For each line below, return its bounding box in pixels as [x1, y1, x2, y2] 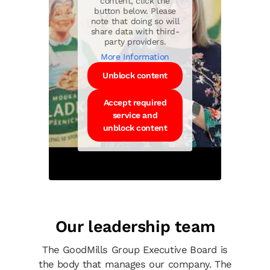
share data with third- [90, 26, 180, 36]
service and [112, 110, 158, 120]
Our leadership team [55, 216, 215, 236]
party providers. [104, 36, 166, 46]
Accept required [103, 97, 167, 107]
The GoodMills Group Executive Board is [42, 243, 228, 256]
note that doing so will [90, 16, 180, 26]
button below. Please [94, 5, 176, 16]
